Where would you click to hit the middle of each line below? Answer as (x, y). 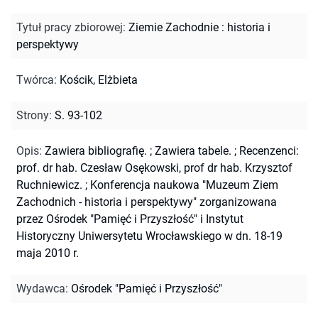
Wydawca (41, 288)
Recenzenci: (269, 150)
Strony (33, 115)
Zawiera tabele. (193, 150)
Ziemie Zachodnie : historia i (199, 27)
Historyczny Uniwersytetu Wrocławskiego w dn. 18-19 (149, 236)
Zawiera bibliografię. (96, 150)
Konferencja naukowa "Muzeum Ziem (184, 185)
